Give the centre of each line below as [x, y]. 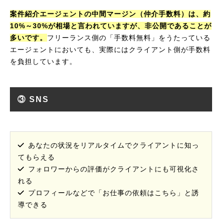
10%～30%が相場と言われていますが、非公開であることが [111, 26]
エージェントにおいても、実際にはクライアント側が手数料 [110, 50]
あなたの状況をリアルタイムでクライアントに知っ [114, 145]
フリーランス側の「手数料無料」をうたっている [129, 38]
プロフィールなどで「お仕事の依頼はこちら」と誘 [114, 193]
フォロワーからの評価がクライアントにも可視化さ [114, 169]
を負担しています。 [43, 61]
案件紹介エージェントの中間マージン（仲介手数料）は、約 [110, 14]
